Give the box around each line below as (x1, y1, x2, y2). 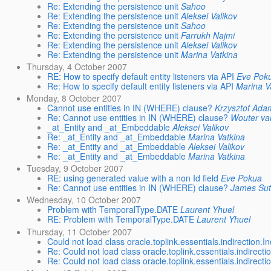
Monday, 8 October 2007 (27, 91, 122, 104)
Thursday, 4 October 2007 (27, 60, 128, 73)
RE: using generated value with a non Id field (47, 172, 219, 184)
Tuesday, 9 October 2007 (27, 162, 124, 175)
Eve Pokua (221, 172, 263, 184)
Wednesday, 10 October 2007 (27, 194, 142, 206)
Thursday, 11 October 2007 (27, 225, 132, 238)
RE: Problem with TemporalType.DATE (47, 213, 195, 226)
